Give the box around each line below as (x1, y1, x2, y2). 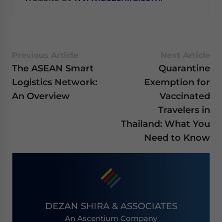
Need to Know (144, 132, 210, 143)
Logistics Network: (12, 77, 97, 88)
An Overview (12, 91, 70, 102)
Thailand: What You (121, 118, 210, 129)
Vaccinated (160, 91, 210, 102)
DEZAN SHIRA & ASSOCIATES (45, 200, 177, 211)
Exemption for (144, 77, 210, 88)
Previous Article (12, 51, 78, 60)
